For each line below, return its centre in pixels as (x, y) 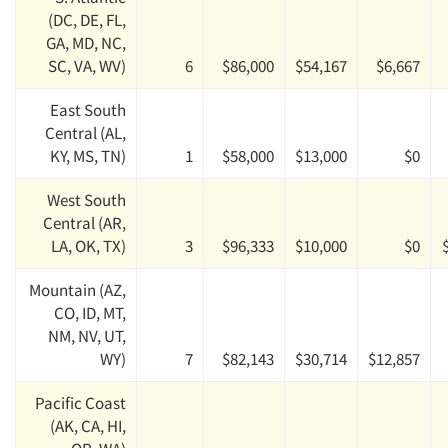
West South (86, 200)
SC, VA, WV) (87, 66)
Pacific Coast (80, 403)
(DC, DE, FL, (87, 20)
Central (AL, (85, 133)
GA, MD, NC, (86, 43)
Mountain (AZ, (77, 290)
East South (88, 110)
